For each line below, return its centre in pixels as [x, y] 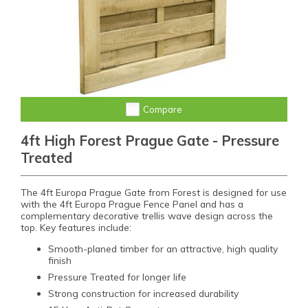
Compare [163, 109]
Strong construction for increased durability [143, 293]
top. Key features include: [76, 227]
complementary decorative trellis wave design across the [147, 215]
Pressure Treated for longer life [117, 276]
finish [60, 260]
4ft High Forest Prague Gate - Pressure [150, 140]
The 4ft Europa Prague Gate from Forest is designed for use [154, 192]
